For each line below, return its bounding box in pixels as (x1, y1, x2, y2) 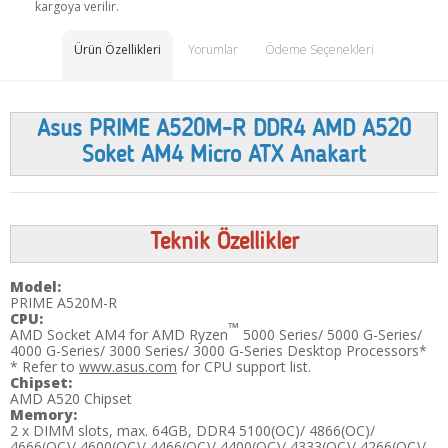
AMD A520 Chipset (10, 389, 132, 409)
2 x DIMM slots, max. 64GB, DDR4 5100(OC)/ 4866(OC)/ (10, 421, 375, 441)
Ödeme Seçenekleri (265, 41, 374, 59)
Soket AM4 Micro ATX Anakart (82, 145, 366, 169)
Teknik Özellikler (149, 232, 299, 256)
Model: (10, 277, 61, 297)
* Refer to (10, 357, 79, 377)
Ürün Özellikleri (74, 41, 161, 59)
